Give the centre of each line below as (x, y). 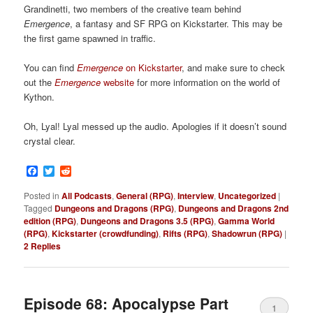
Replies (45, 246)
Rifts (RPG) (185, 233)
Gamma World (247, 220)
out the (39, 82)
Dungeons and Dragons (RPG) (115, 208)
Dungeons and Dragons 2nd (234, 208)
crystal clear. (50, 140)
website (118, 82)
